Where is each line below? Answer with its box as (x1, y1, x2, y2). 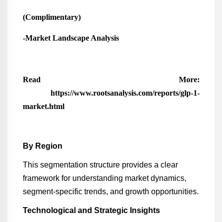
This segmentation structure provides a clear (22, 161, 178, 169)
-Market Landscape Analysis (22, 34, 119, 42)
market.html (22, 102, 64, 111)
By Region (22, 142, 62, 150)
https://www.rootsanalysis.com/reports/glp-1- (22, 89, 200, 97)
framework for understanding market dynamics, (22, 174, 186, 182)
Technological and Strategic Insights (22, 206, 160, 215)
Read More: (22, 75, 200, 84)
